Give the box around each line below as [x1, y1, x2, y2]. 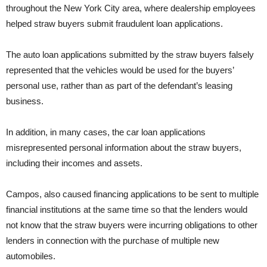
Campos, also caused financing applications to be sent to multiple [6, 189, 259, 200]
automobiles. [6, 251, 55, 262]
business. [6, 96, 44, 107]
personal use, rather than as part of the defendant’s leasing [6, 80, 232, 91]
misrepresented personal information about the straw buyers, [6, 142, 241, 153]
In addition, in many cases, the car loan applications [6, 127, 206, 138]
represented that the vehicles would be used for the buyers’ [6, 65, 234, 76]
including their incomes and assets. [6, 158, 142, 169]
